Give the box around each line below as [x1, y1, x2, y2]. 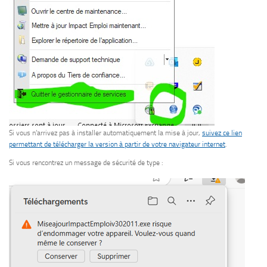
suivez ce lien [202, 128, 242, 137]
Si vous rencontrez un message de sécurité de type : [9, 158, 163, 167]
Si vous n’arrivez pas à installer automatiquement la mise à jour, [9, 128, 202, 137]
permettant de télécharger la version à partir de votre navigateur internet [9, 139, 225, 148]
